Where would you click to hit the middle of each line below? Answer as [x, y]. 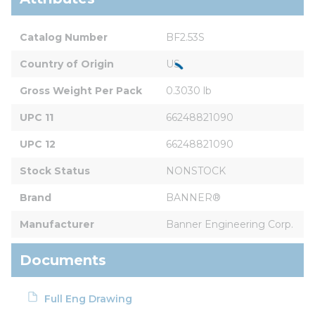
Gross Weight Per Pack [81, 90]
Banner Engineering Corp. [230, 224]
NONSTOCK [196, 171]
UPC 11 [37, 117]
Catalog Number [64, 37]
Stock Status [55, 171]
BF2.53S [185, 37]
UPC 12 [38, 144]
